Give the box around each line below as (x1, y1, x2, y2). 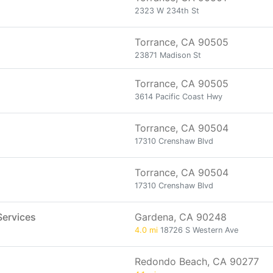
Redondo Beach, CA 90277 (135, 255, 259, 268)
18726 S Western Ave (158, 225, 238, 235)
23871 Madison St (135, 51, 201, 60)
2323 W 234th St (135, 6, 199, 15)
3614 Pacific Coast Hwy (135, 92, 222, 101)
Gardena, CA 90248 (135, 211, 227, 223)
